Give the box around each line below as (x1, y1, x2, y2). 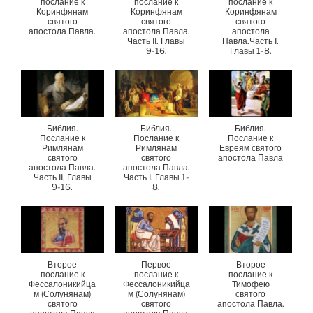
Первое (141, 259, 172, 270)
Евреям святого (219, 142, 282, 153)
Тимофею (231, 278, 270, 289)
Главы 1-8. (229, 45, 272, 57)
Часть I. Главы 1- (123, 171, 189, 182)
